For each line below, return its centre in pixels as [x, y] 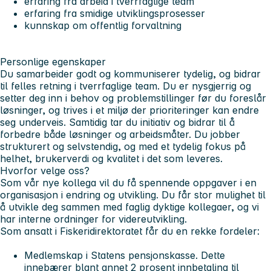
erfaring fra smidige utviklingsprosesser [116, 14]
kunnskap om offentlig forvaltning [104, 26]
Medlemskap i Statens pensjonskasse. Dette [125, 256]
